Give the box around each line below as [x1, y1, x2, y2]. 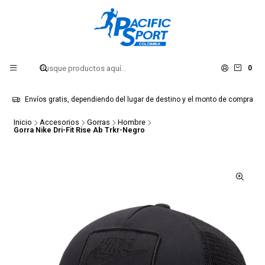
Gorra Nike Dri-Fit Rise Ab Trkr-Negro [13, 125, 145, 134]
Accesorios [39, 118, 79, 127]
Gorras [86, 118, 110, 127]
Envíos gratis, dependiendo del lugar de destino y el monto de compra [24, 95, 253, 104]
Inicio [13, 118, 32, 127]
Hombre [117, 118, 146, 127]
